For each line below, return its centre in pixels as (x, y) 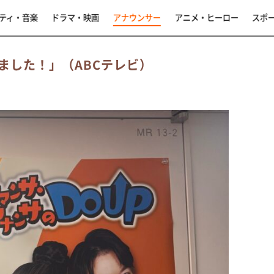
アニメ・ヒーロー (206, 17)
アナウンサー (137, 17)
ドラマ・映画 (75, 17)
